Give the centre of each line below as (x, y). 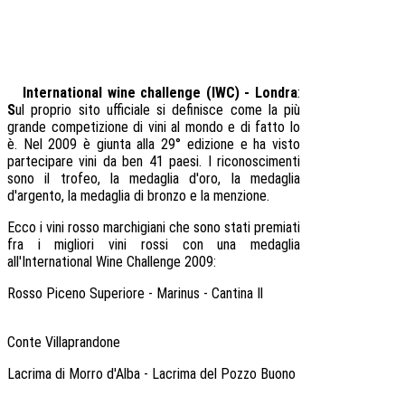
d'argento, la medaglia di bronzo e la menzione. (138, 195)
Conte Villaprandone (66, 342)
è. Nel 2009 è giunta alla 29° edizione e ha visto (154, 144)
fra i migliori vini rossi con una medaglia (154, 244)
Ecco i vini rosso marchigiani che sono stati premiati (154, 227)
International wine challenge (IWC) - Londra (160, 92)
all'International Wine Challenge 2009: (112, 261)
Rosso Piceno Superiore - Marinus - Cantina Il (135, 293)
